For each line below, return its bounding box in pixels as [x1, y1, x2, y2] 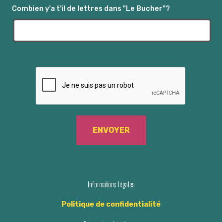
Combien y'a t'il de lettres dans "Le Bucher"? [12, 4, 170, 13]
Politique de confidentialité [61, 200, 161, 209]
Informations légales [87, 180, 135, 189]
